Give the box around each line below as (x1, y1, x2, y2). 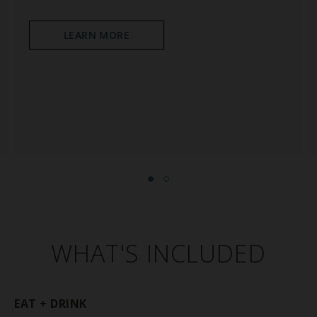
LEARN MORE (63, 28, 130, 42)
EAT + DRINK (14, 296, 87, 311)
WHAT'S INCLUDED (51, 237, 266, 270)
